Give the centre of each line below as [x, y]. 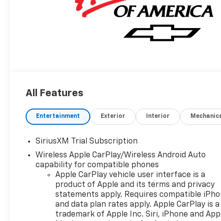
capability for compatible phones [97, 165]
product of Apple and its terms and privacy [135, 185]
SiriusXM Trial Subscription [87, 141]
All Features [55, 93]
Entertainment [58, 116]
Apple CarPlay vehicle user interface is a [130, 175]
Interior [158, 116]
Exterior [113, 116]
